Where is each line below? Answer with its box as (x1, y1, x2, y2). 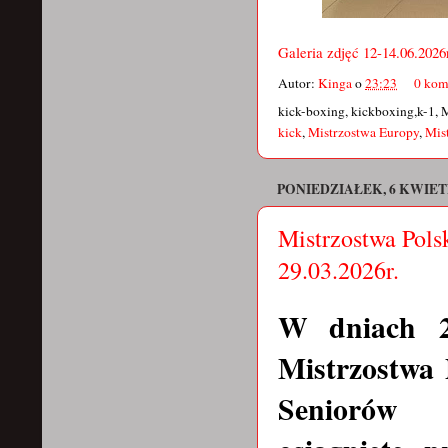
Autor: (278, 73, 318, 92)
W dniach (278, 305, 439, 349)
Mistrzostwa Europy (308, 123, 419, 142)
